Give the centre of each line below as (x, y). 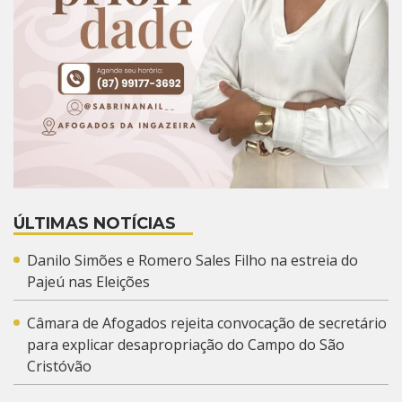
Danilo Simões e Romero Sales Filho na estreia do (192, 260)
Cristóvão (59, 366)
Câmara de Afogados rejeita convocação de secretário (207, 323)
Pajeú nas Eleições (88, 281)
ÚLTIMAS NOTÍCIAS (95, 223)
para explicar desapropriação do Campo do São (186, 344)
